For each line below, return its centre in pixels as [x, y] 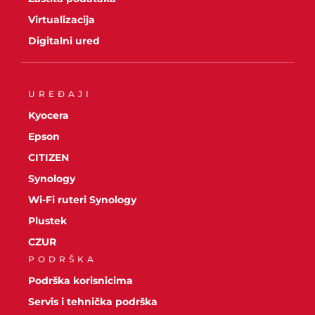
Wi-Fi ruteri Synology [82, 200]
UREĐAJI [60, 94]
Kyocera [49, 116]
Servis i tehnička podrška [93, 302]
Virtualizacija [62, 20]
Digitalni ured [64, 41]
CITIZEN [49, 158]
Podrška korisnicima [81, 281]
